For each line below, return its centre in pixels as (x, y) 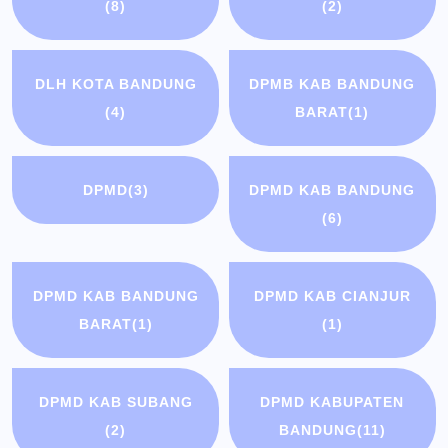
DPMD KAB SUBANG (115, 402)
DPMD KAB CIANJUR (332, 296)
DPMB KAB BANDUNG (332, 84)
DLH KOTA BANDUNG (115, 84)
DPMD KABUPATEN (332, 402)
